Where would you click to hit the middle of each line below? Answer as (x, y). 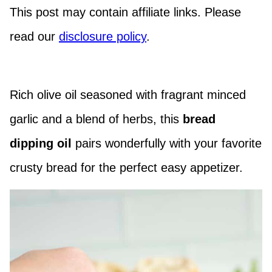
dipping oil (41, 143)
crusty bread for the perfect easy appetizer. (126, 168)
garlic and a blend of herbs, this (96, 119)
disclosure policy (103, 36)
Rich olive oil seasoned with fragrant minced (128, 95)
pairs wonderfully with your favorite (167, 143)
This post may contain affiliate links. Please (125, 12)
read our (34, 36)
